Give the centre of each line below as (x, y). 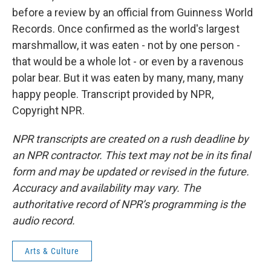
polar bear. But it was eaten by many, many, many (128, 78)
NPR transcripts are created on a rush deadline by (130, 139)
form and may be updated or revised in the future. (131, 171)
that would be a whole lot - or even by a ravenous (128, 61)
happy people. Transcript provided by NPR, (113, 94)
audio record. (44, 220)
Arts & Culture (52, 251)
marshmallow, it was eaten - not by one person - (126, 45)
